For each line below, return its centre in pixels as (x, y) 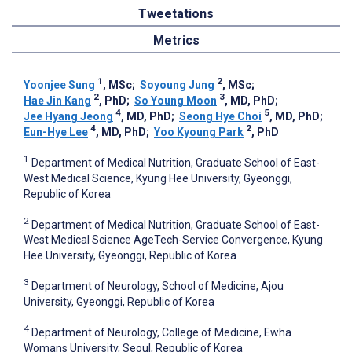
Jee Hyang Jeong (68, 117)
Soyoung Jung (177, 85)
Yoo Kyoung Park (199, 132)
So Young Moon (176, 101)
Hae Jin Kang (57, 101)
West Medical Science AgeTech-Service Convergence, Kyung (173, 240)
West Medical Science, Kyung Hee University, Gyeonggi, (158, 178)
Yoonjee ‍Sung (59, 85)
